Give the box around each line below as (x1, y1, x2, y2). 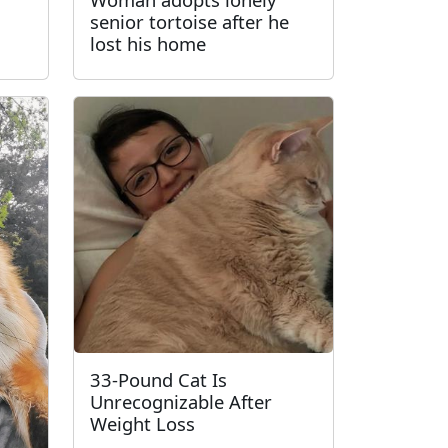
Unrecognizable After (90, 388, 272, 414)
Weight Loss (90, 410, 195, 436)
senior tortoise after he (90, 8, 289, 34)
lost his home (90, 30, 206, 56)
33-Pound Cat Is (90, 366, 227, 392)
